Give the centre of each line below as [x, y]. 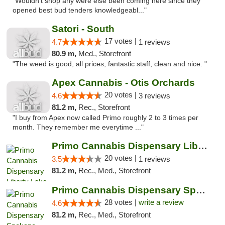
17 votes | [121, 41]
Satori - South [83, 29]
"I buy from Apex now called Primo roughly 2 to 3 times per [105, 118]
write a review [161, 202]
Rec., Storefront [104, 107]
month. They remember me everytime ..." [78, 127]
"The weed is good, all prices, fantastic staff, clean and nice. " [110, 64]
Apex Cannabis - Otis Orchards [123, 83]
